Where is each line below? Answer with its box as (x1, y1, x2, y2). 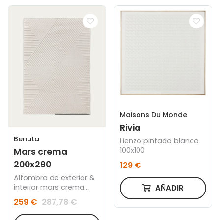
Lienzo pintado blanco (120, 136, 199, 146)
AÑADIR (153, 182, 184, 193)
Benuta (14, 134, 40, 144)
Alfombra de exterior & (14, 173, 95, 183)
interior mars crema (14, 182, 85, 192)
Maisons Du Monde (120, 110, 188, 120)
